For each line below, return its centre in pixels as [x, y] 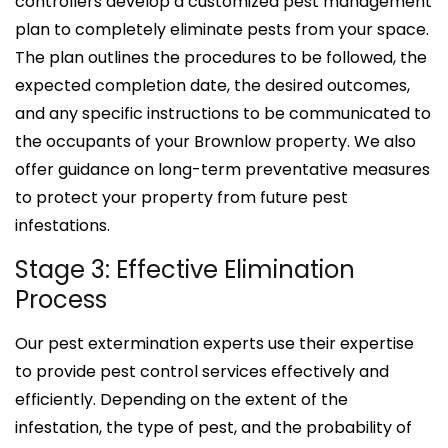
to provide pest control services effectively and [202, 371]
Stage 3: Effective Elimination [185, 269]
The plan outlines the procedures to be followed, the [221, 57]
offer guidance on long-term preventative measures [222, 169]
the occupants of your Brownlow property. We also [215, 141]
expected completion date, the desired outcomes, [212, 85]
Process [61, 299]
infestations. [62, 225]
